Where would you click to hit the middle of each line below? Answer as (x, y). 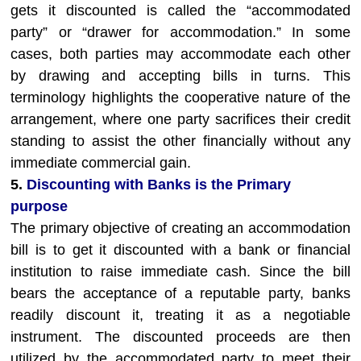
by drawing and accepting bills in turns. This (180, 76)
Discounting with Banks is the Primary (159, 185)
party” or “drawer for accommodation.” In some (180, 32)
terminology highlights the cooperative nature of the (180, 98)
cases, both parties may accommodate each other (180, 54)
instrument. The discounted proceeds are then (180, 337)
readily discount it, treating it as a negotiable (180, 315)
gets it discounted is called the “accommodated (180, 10)
